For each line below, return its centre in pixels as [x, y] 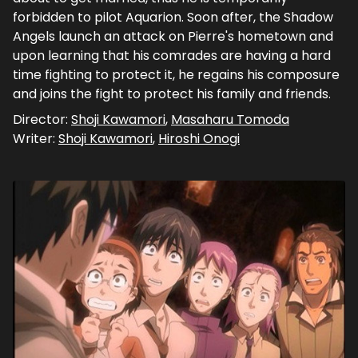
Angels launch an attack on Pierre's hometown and [173, 36]
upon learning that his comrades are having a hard [172, 55]
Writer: [36, 138]
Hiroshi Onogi [199, 138]
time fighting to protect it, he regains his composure [176, 74]
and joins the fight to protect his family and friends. [172, 93]
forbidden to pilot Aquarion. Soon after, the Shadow [173, 17]
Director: [42, 119]
